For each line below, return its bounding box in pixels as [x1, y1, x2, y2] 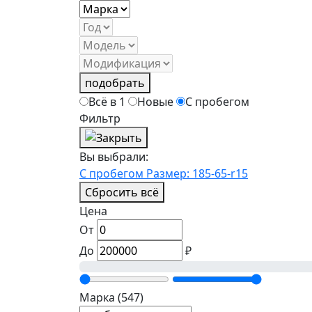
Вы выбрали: [79, 149, 148, 165]
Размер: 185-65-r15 [146, 166, 248, 182]
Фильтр [79, 110, 120, 126]
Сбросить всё [85, 185, 159, 201]
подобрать [85, 75, 145, 91]
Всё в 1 [88, 93, 125, 109]
